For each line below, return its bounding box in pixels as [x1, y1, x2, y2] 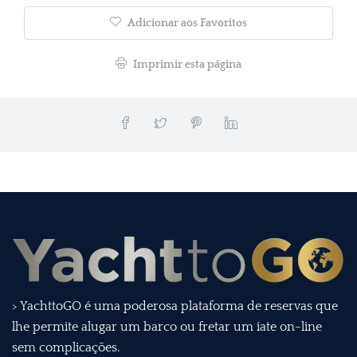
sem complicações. [12, 340, 120, 355]
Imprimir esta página [131, 58, 241, 72]
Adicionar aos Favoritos [125, 17, 247, 30]
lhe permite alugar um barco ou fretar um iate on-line [12, 320, 322, 335]
